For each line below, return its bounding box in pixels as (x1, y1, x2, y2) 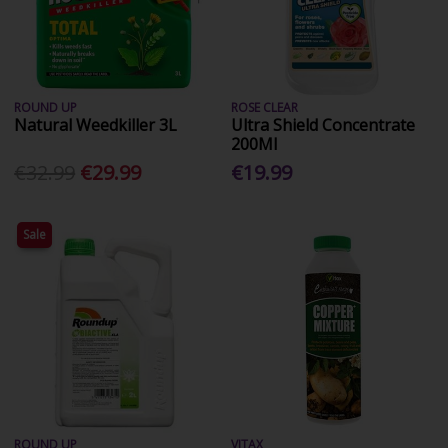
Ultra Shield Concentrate (231, 114, 416, 137)
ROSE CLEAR (231, 99, 299, 117)
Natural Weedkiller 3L (14, 114, 178, 137)
